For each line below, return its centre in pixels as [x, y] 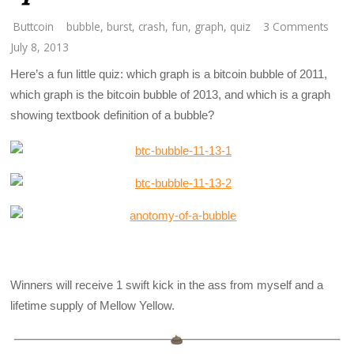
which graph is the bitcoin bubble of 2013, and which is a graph [171, 95]
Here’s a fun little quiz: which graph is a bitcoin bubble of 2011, [169, 74]
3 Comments [296, 27]
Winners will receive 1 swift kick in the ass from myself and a [167, 285]
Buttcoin [34, 27]
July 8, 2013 [40, 47]
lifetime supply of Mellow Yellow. [93, 306]
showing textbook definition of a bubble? [113, 115]
